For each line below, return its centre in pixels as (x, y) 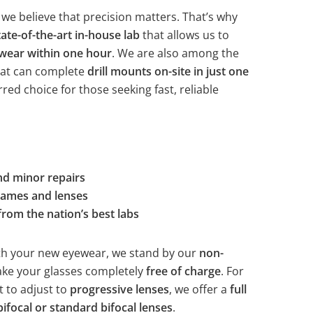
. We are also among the (175, 53)
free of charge (183, 271)
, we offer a (199, 289)
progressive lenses (119, 289)
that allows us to (184, 35)
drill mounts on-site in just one (168, 71)
